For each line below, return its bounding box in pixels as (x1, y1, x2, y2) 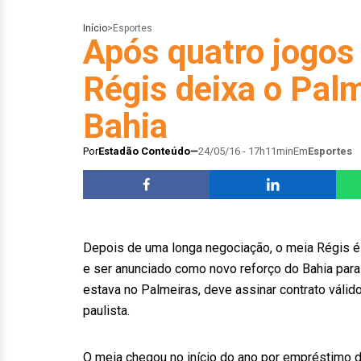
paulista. (83, 303, 130, 318)
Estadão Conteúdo (98, 145, 190, 157)
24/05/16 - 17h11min (198, 145, 293, 157)
